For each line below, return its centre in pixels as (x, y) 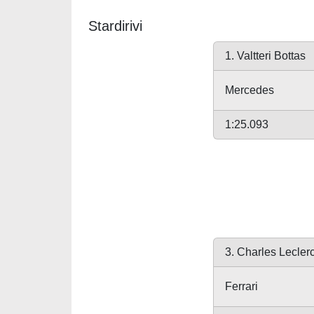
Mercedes (250, 90)
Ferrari (241, 286)
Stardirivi (115, 26)
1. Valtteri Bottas (265, 56)
